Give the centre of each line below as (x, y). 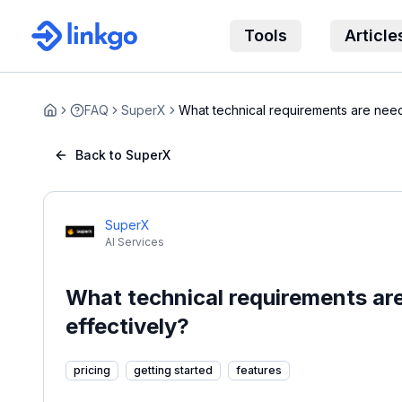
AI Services (135, 242)
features (259, 370)
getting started (173, 370)
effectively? (127, 326)
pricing (92, 370)
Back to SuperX (123, 155)
